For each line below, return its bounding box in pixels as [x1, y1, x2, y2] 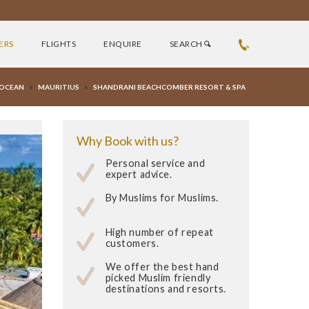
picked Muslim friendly [105, 272, 211, 283]
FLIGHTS [41, 39, 77, 49]
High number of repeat [105, 226, 214, 238]
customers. [105, 237, 159, 249]
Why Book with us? [77, 133, 179, 148]
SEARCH [169, 39, 205, 49]
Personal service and [105, 157, 206, 169]
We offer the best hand [105, 261, 219, 272]
